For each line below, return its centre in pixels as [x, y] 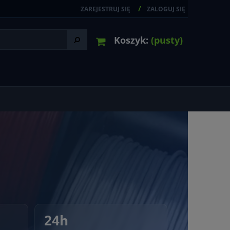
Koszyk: [131, 40]
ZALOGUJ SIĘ [166, 9]
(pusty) [167, 40]
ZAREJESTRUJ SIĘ [106, 9]
